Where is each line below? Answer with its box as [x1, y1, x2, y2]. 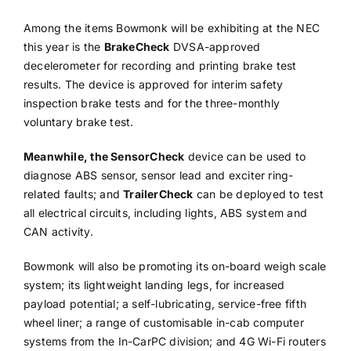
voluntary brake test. [23, 115, 134, 129]
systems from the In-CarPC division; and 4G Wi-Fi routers [23, 335, 326, 349]
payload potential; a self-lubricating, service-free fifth [23, 297, 306, 311]
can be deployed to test [193, 187, 324, 201]
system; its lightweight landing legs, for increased [23, 278, 285, 292]
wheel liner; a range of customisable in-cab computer [23, 316, 304, 330]
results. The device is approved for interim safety [23, 78, 284, 92]
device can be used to [184, 150, 306, 164]
